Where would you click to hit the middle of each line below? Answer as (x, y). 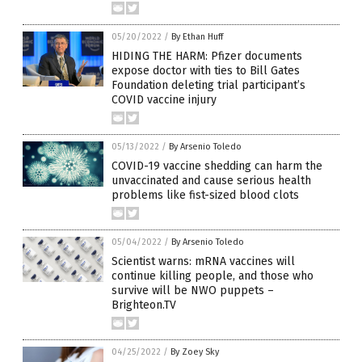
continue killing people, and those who (213, 276)
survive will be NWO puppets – (193, 290)
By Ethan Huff (197, 37)
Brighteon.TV (144, 305)
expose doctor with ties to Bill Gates (206, 71)
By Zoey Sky (195, 352)
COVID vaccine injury (164, 100)
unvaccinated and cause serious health (211, 181)
